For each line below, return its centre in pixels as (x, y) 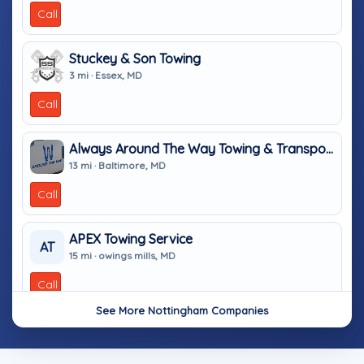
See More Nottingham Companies (182, 310)
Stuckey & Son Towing (135, 58)
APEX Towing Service (131, 238)
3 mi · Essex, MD (106, 75)
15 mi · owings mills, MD (122, 255)
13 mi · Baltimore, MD (117, 165)
